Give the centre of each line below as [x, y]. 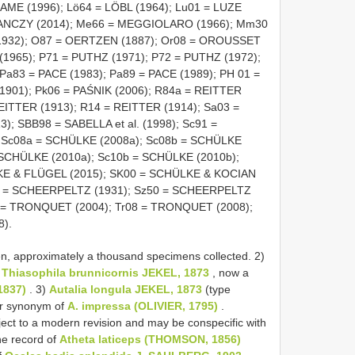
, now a [229, 272]
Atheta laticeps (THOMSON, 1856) [150, 339]
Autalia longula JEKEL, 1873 [126, 289]
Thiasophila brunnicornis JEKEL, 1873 [105, 272]
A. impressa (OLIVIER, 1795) [143, 305]
